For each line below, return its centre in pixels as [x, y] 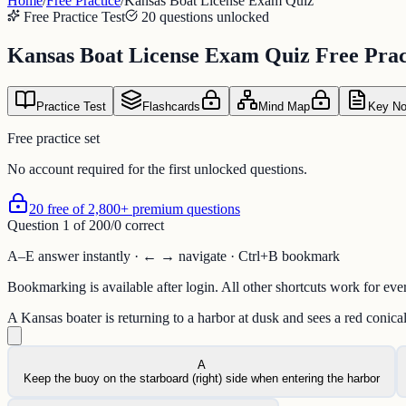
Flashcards [171, 107]
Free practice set [53, 139]
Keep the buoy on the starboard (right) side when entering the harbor [202, 379]
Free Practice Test [74, 17]
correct [145, 226]
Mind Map [284, 107]
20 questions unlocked [205, 17]
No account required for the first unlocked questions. [157, 169]
